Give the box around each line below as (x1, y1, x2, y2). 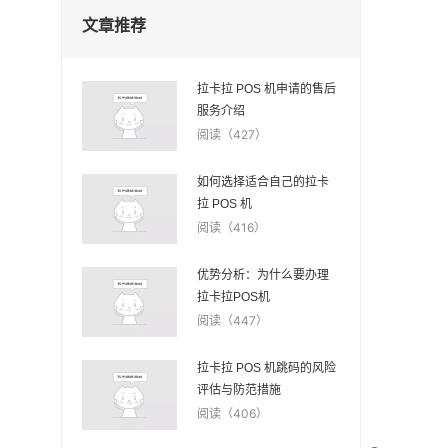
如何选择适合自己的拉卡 (196, 175, 329, 189)
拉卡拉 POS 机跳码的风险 (196, 361, 336, 375)
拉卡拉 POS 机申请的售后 (196, 82, 336, 96)
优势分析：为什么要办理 (196, 268, 329, 282)
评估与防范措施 (196, 383, 281, 397)
